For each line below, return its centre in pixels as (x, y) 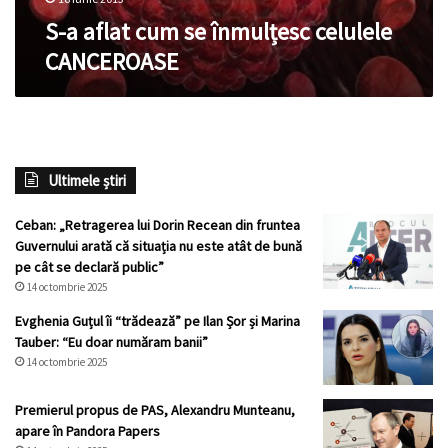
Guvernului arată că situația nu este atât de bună (158, 246)
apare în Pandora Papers (87, 431)
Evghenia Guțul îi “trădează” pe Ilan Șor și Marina (157, 321)
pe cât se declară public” (89, 267)
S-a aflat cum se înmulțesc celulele (218, 32)
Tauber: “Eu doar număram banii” (111, 342)
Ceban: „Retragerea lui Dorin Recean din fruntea (157, 225)
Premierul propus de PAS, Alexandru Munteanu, (155, 410)
